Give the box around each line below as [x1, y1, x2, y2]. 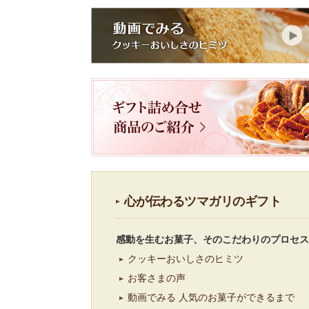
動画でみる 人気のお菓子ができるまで [128, 292, 295, 303]
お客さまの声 [128, 272, 186, 284]
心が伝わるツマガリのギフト [124, 195, 281, 209]
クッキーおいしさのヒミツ [128, 253, 243, 265]
